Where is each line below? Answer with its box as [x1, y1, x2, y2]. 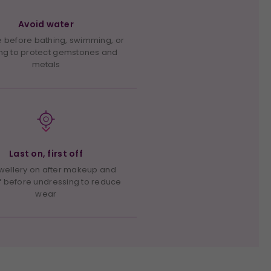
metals [31, 59, 60, 71]
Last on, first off [9, 147, 83, 160]
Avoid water [18, 18, 74, 31]
